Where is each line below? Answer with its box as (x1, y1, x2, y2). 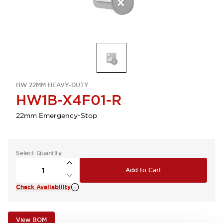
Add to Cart (125, 166, 161, 174)
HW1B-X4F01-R (16, 91, 121, 109)
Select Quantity (16, 149, 62, 157)
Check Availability (16, 183, 71, 191)
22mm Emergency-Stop (16, 111, 97, 120)
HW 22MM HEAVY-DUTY (16, 81, 89, 89)
